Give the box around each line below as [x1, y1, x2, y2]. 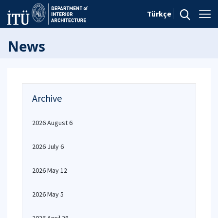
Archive [32, 92, 62, 104]
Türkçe [147, 9, 171, 18]
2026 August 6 [32, 118, 73, 127]
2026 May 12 [32, 166, 67, 175]
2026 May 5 [32, 190, 64, 199]
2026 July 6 [32, 142, 64, 151]
